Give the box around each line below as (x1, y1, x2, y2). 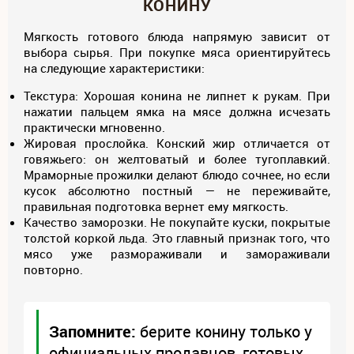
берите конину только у (136, 320, 312, 342)
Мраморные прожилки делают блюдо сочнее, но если (24, 166, 330, 183)
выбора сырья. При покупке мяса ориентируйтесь (24, 43, 330, 60)
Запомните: (49, 320, 136, 342)
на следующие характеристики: (24, 59, 208, 76)
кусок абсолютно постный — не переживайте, (24, 182, 330, 198)
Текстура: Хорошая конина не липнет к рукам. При (24, 87, 330, 104)
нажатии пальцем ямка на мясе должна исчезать (24, 103, 330, 119)
